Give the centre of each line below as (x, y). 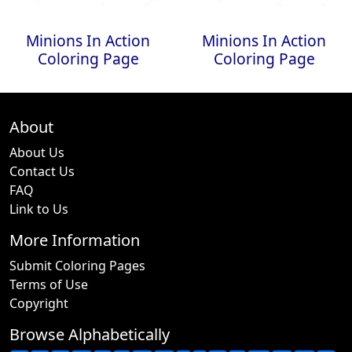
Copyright (39, 303)
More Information (75, 240)
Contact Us (42, 171)
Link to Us (39, 209)
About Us (37, 152)
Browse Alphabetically (90, 334)
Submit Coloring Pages (77, 266)
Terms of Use (49, 284)
